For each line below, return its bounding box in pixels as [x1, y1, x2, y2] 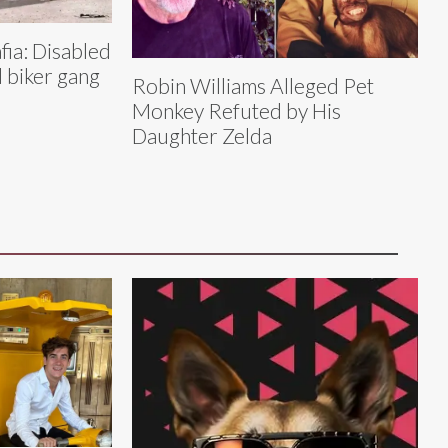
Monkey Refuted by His [132, 98, 341, 124]
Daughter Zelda [132, 123, 272, 149]
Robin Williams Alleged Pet [132, 73, 374, 99]
